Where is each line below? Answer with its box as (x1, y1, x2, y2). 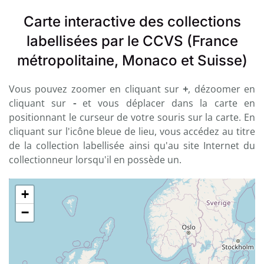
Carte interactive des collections (23, 13, 241, 30)
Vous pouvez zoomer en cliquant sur (9, 82, 183, 95)
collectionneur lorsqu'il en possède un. (9, 153, 181, 166)
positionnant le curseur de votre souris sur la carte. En (9, 111, 255, 124)
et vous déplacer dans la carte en (75, 97, 256, 110)
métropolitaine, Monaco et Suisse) (16, 52, 247, 69)
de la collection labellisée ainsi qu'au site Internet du (9, 139, 255, 152)
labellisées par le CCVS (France (26, 32, 238, 49)
